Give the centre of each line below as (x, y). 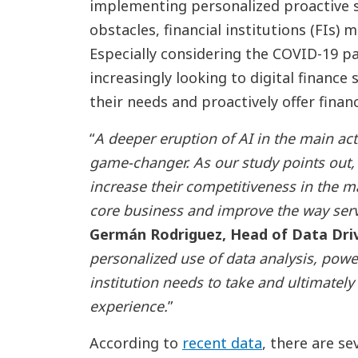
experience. (128, 306)
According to (135, 343)
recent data (222, 343)
